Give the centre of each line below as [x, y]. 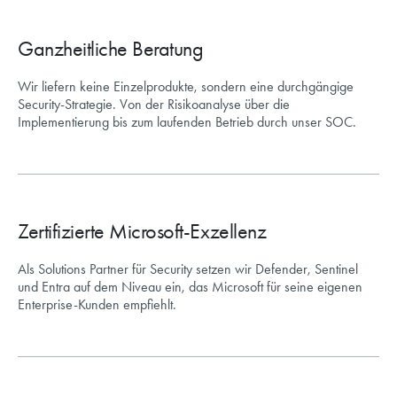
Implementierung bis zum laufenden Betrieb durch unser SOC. [187, 122]
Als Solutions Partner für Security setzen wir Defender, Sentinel [188, 269]
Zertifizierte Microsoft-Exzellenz [142, 232]
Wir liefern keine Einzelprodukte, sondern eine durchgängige [186, 87]
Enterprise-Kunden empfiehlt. [97, 305]
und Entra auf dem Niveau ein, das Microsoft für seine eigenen [190, 287]
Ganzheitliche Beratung [111, 49]
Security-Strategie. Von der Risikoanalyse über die [154, 105]
